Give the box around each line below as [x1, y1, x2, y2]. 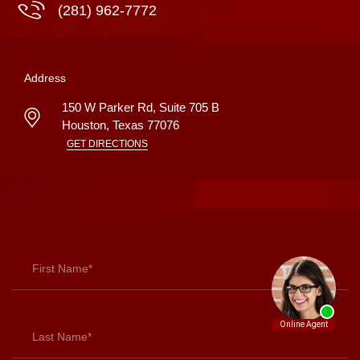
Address [24, 71, 66, 84]
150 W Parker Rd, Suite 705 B [62, 100, 220, 114]
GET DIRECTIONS [67, 137, 148, 149]
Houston [62, 117, 107, 132]
